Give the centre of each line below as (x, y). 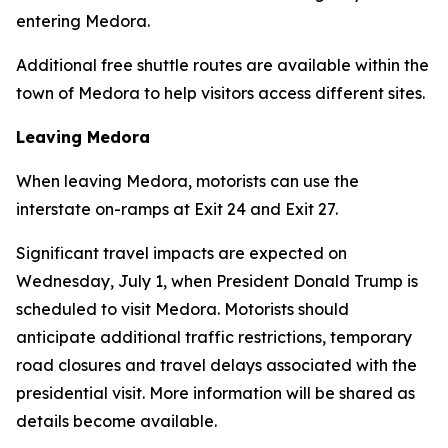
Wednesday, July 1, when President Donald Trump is (217, 281)
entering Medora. (85, 21)
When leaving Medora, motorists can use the (187, 181)
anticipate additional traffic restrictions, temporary (214, 337)
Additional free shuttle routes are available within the (222, 65)
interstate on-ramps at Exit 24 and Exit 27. (177, 209)
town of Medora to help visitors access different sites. (222, 93)
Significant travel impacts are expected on (181, 253)
